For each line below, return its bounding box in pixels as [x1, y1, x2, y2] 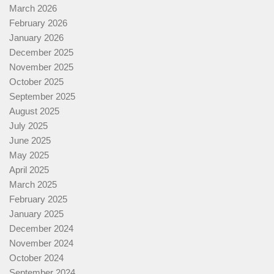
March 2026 [9, 2, 57, 13]
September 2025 [9, 91, 75, 102]
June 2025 [9, 135, 51, 146]
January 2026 [9, 32, 64, 43]
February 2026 [9, 17, 67, 28]
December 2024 [9, 223, 73, 234]
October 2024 [9, 252, 64, 263]
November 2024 [9, 237, 73, 248]
